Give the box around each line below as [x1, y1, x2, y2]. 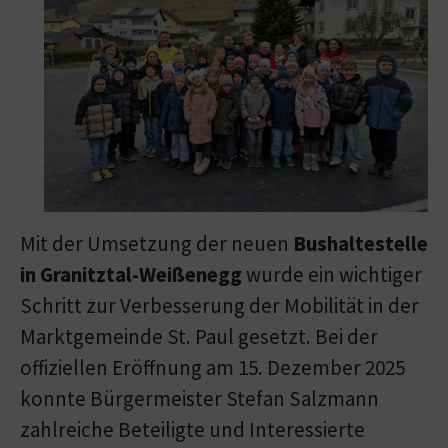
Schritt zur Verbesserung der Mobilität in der [20, 292, 419, 319]
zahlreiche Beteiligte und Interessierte [20, 416, 365, 443]
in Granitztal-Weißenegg [20, 261, 242, 288]
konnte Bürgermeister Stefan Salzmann [20, 385, 379, 412]
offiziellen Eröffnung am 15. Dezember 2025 [20, 354, 405, 381]
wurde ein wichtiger [242, 261, 422, 288]
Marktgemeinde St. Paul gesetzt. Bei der [20, 323, 378, 350]
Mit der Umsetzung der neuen [20, 230, 293, 257]
